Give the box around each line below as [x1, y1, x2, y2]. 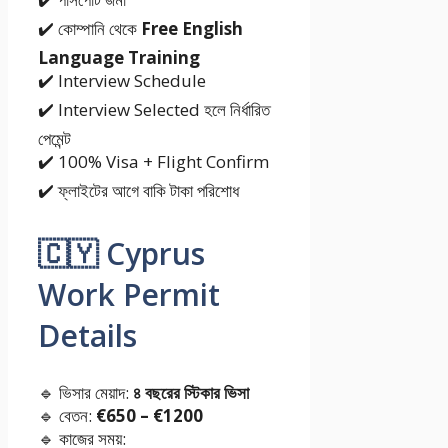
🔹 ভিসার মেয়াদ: [38, 380, 133, 404]
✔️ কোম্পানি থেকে [38, 16, 141, 40]
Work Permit [38, 273, 220, 315]
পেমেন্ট [38, 126, 71, 150]
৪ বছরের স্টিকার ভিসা [133, 380, 249, 404]
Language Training [38, 45, 200, 69]
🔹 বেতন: [38, 403, 96, 427]
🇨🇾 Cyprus [38, 232, 205, 274]
